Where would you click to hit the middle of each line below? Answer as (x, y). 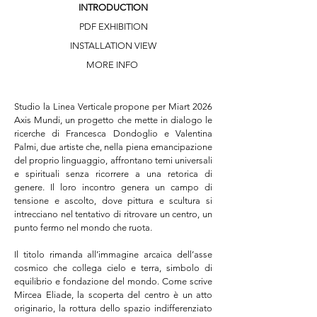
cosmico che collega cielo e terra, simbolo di (113, 268)
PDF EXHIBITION (113, 27)
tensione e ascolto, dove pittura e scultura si (113, 201)
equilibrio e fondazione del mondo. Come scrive (113, 281)
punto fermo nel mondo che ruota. (83, 227)
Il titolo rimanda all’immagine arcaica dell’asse (113, 254)
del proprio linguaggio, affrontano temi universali (113, 160)
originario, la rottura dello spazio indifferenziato (113, 308)
